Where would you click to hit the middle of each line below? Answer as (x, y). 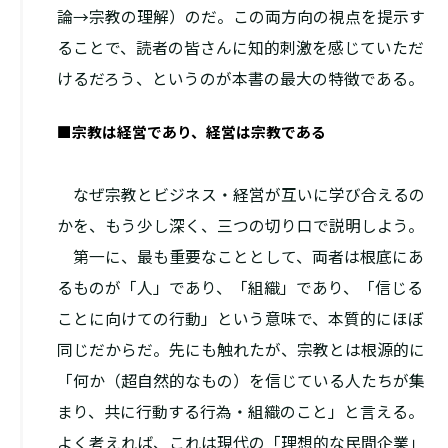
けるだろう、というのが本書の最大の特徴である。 (240, 78)
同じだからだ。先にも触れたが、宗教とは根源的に (240, 349)
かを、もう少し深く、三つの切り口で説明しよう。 (240, 225)
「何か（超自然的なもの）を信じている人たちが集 (240, 380)
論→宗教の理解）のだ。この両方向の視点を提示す (240, 16)
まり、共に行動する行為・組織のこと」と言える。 (240, 411)
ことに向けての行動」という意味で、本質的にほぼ (240, 318)
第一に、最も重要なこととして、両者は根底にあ (240, 256)
